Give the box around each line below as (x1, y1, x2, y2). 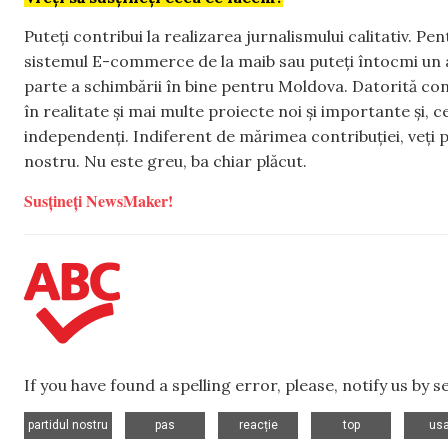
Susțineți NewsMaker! (24, 189, 173, 213)
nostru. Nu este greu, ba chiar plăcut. (24, 150, 307, 171)
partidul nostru (28, 417, 108, 432)
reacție (238, 417, 278, 432)
